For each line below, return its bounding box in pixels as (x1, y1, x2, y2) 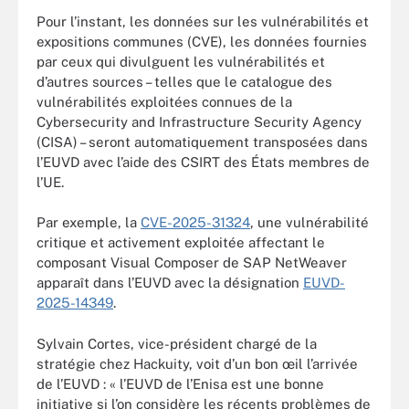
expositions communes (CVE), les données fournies (37, 33, 367, 49)
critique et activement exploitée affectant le (37, 235, 325, 250)
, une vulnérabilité (250, 215, 369, 230)
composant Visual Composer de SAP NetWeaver (37, 255, 347, 270)
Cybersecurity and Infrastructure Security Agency (37, 113, 362, 130)
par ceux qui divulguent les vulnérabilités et (37, 53, 325, 69)
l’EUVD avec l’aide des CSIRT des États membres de (37, 153, 370, 170)
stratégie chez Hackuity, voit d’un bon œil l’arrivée (37, 355, 358, 372)
